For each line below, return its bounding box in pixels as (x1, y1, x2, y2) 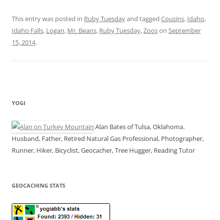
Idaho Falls (12, 26, 43, 35)
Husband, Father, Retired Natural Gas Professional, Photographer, (12, 134, 204, 143)
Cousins (161, 14, 184, 23)
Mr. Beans (67, 26, 96, 35)
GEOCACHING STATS (12, 181, 65, 189)
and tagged (125, 14, 161, 23)
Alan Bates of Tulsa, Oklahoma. (94, 122, 185, 131)
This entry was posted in (12, 14, 84, 23)
